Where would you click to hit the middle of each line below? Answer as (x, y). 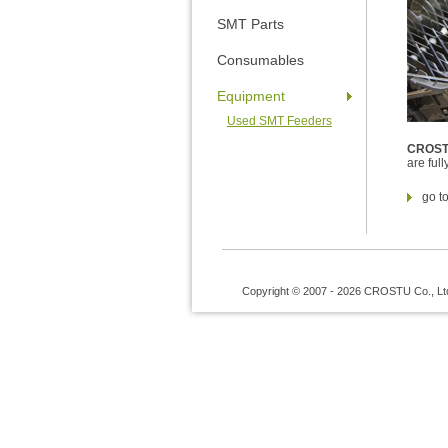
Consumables (260, 60)
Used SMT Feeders (279, 121)
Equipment (251, 96)
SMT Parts (250, 24)
